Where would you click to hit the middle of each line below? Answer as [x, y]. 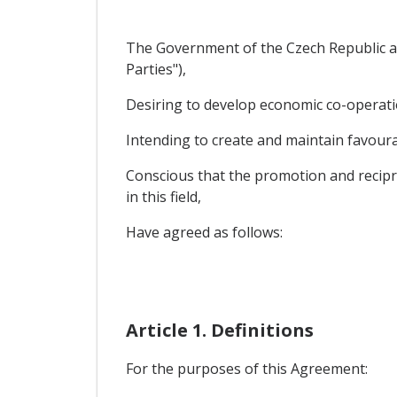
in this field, [163, 197]
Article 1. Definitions [219, 331]
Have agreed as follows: [204, 233]
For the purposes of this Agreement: [246, 369]
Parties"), [156, 70]
